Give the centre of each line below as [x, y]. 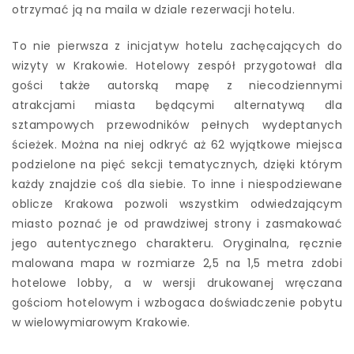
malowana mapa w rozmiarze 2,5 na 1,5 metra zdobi [177, 263]
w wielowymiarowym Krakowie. [101, 322]
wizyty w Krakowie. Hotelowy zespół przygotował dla [177, 65]
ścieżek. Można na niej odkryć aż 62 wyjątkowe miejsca [177, 144]
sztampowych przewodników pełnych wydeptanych [177, 124]
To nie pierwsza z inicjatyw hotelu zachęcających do [177, 45]
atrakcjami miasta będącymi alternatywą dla [177, 105]
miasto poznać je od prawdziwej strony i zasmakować [177, 223]
